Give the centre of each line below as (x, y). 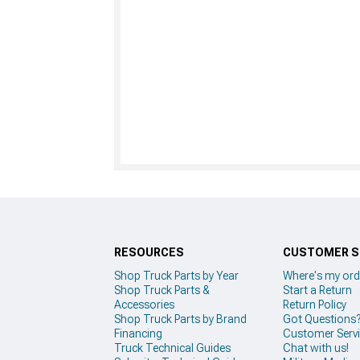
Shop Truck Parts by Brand (180, 319)
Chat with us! (316, 348)
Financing (138, 333)
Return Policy (315, 304)
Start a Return (317, 290)
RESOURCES (149, 252)
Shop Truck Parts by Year (176, 275)
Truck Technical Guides (172, 348)
